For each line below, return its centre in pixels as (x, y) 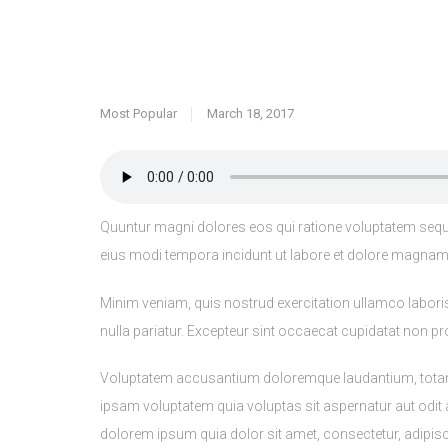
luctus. (121, 420)
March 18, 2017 (250, 44)
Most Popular (138, 44)
